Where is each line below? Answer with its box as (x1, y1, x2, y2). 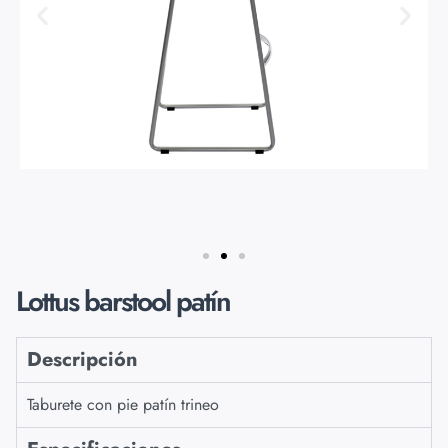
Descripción (27, 345, 138, 375)
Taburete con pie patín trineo (27, 393, 219, 417)
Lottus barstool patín (16, 281, 230, 323)
